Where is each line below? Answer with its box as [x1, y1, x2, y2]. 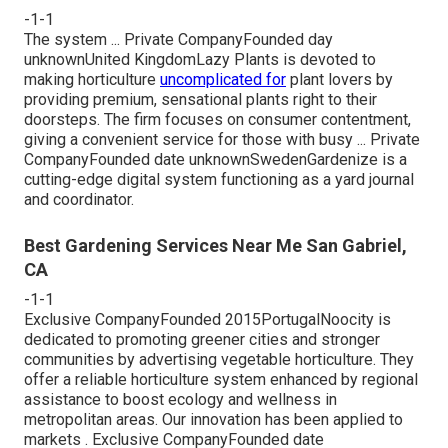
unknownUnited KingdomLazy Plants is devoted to [24, 49, 376, 69]
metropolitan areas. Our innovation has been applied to [24, 409, 403, 429]
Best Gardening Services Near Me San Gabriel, [24, 234, 407, 256]
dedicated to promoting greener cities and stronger [24, 329, 380, 349]
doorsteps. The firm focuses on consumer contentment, [24, 109, 411, 129]
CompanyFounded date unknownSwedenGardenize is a [24, 149, 407, 169]
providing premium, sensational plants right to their [24, 89, 377, 109]
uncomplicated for [160, 69, 286, 89]
